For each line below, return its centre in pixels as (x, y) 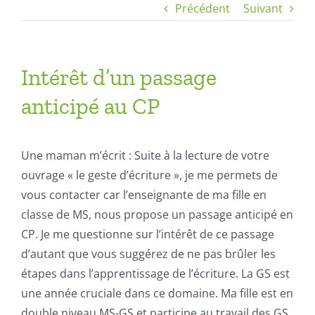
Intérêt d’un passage (119, 77)
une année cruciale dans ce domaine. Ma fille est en (157, 294)
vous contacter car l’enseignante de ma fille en (144, 195)
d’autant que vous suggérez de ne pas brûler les (148, 254)
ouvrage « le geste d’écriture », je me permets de (149, 175)
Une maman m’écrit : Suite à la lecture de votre (145, 156)
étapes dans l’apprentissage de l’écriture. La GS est (155, 274)
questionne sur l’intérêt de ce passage (173, 234)
